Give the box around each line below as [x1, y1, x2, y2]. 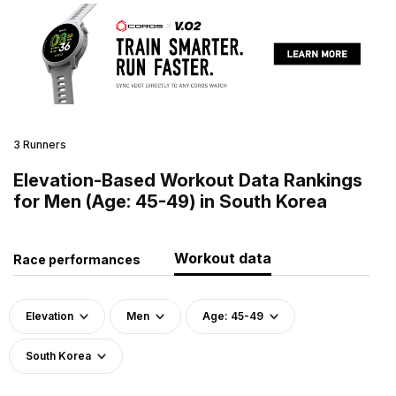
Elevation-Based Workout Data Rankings [13, 169, 362, 191]
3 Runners [13, 137, 66, 151]
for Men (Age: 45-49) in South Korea [13, 190, 327, 212]
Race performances [13, 251, 141, 267]
